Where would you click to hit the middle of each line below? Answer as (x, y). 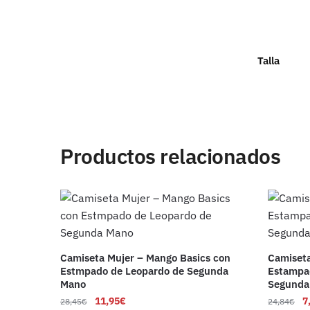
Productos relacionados (171, 156)
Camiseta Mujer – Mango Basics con (146, 258)
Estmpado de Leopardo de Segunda (145, 271)
